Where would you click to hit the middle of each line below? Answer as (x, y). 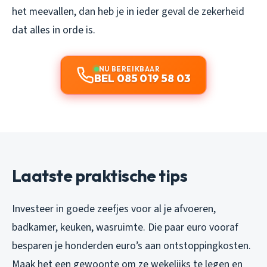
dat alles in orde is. (54, 30)
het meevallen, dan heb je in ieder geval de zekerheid (128, 11)
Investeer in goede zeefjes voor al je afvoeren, (114, 209)
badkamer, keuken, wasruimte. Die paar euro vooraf (125, 227)
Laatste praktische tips (100, 175)
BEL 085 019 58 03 (142, 78)
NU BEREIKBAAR (129, 69)
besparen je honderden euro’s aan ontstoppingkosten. (131, 246)
